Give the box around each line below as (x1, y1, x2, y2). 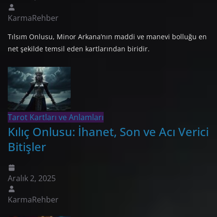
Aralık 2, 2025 (8, 172, 56, 184)
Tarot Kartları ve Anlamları (8, 111, 104, 123)
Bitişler (8, 138, 46, 155)
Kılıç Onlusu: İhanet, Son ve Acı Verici (8, 123, 209, 139)
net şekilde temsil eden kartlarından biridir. (8, 44, 150, 53)
